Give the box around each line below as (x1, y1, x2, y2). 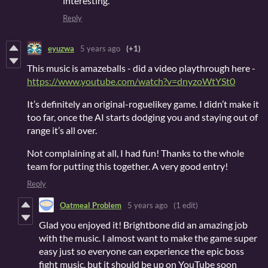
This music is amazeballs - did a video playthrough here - (27, 62, 255, 74)
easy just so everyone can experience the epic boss (39, 245, 244, 257)
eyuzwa (48, 43, 74, 53)
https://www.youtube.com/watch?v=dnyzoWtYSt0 (27, 75, 235, 87)
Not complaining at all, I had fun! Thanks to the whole (27, 147, 244, 159)
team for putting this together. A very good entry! (27, 160, 228, 172)
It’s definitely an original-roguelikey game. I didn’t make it (27, 98, 259, 110)
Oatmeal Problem (60, 200, 121, 210)
